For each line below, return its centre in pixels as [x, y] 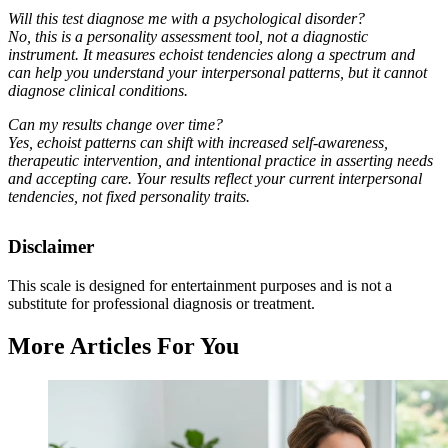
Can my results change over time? [115, 124]
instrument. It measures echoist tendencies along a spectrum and [211, 54]
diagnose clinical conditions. [98, 90]
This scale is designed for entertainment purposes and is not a [200, 285]
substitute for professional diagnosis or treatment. [161, 303]
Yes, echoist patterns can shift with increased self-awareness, [198, 142]
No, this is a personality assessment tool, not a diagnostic [188, 36]
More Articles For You [123, 345]
